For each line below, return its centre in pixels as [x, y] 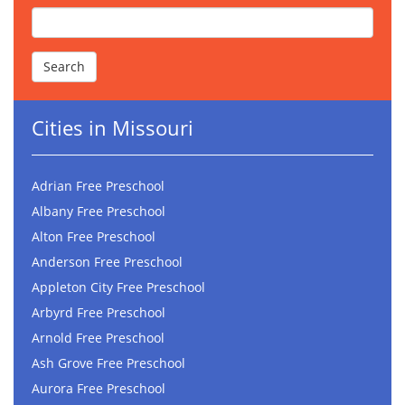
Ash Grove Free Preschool [108, 363]
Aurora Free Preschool [99, 389]
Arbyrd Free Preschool [99, 313]
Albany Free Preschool [99, 212]
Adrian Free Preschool [98, 186]
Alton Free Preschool [94, 237]
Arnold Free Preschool [98, 338]
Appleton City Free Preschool [118, 287]
